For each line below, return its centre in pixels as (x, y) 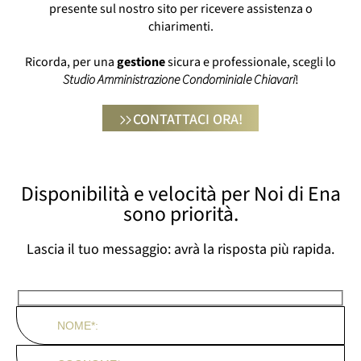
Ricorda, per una (71, 62)
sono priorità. (180, 214)
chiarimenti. (180, 26)
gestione (141, 62)
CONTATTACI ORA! (188, 119)
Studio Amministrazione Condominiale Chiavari (178, 79)
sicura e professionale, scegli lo (251, 62)
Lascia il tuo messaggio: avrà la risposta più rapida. (180, 249)
